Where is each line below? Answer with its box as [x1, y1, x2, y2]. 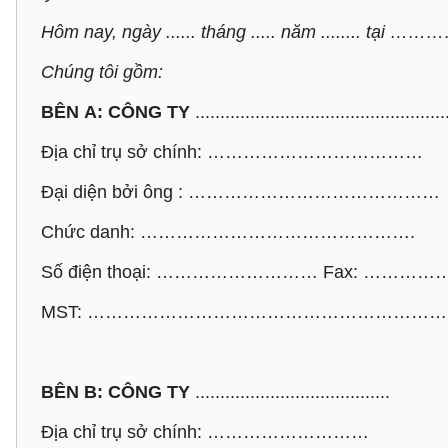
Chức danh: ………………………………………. [41, 222, 415, 242]
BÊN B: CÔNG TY [41, 382, 190, 402]
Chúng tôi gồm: [41, 62, 163, 82]
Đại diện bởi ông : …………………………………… [41, 182, 440, 202]
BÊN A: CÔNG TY [41, 102, 190, 122]
